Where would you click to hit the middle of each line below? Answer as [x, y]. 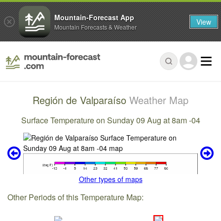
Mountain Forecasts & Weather [95, 27]
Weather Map [159, 100]
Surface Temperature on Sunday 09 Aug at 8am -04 [110, 120]
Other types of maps [110, 179]
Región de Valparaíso [81, 100]
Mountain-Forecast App [94, 17]
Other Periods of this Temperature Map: [76, 197]
